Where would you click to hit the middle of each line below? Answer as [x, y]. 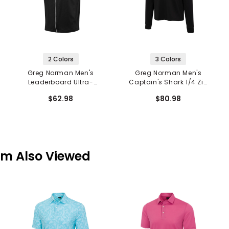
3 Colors [168, 59]
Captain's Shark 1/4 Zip [168, 82]
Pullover [168, 91]
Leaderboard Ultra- [61, 82]
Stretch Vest [61, 91]
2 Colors [61, 59]
